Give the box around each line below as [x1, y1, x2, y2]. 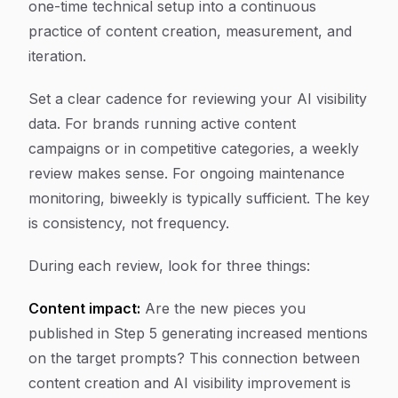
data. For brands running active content [28, 115, 296, 132]
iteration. [28, 47, 86, 65]
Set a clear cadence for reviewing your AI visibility [28, 90, 367, 107]
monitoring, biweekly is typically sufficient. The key [28, 189, 370, 207]
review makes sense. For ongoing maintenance [28, 164, 345, 182]
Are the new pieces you [140, 299, 306, 317]
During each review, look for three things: [28, 257, 310, 275]
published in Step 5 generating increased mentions [28, 324, 368, 342]
